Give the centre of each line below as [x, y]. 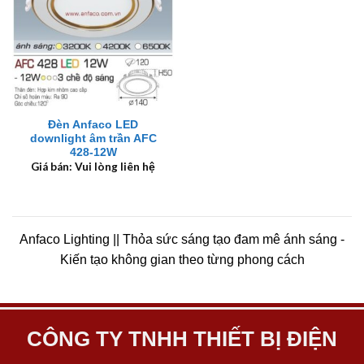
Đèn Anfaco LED [93, 125]
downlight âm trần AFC [93, 139]
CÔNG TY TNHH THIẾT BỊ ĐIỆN [182, 339]
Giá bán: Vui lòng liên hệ [93, 167]
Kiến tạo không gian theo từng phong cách [182, 260]
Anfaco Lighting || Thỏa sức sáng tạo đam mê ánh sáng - [182, 240]
